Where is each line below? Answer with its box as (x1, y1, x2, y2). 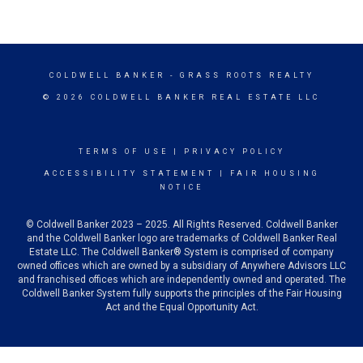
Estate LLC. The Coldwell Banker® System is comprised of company (29, 246, 334, 258)
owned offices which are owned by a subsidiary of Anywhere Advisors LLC (17, 260, 346, 272)
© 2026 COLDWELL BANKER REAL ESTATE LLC (43, 93, 320, 102)
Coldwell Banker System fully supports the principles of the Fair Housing (21, 288, 342, 300)
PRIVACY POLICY (183, 147, 285, 156)
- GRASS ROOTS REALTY (164, 71, 314, 80)
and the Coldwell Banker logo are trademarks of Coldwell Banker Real (26, 233, 337, 245)
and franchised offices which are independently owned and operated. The (17, 274, 346, 286)
